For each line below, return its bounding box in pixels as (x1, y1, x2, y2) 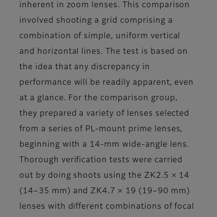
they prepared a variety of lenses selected (19, 109, 190, 118)
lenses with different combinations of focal (19, 202, 195, 211)
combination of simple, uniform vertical (19, 32, 181, 40)
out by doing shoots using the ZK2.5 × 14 (19, 171, 190, 180)
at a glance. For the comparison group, (19, 94, 178, 102)
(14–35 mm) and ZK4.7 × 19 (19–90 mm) (19, 187, 190, 195)
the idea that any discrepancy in (19, 63, 150, 71)
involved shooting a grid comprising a (19, 16, 173, 25)
